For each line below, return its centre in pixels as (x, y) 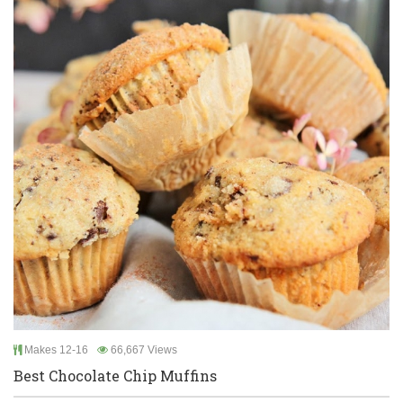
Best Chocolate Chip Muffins (115, 376)
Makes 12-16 (55, 350)
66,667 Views (143, 350)
